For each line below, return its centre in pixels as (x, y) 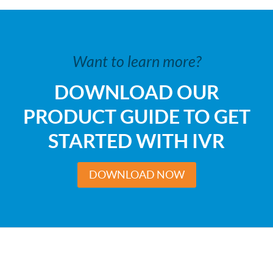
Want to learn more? (136, 61)
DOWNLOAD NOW (136, 175)
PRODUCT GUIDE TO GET (136, 116)
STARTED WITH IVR (136, 140)
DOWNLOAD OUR (136, 92)
